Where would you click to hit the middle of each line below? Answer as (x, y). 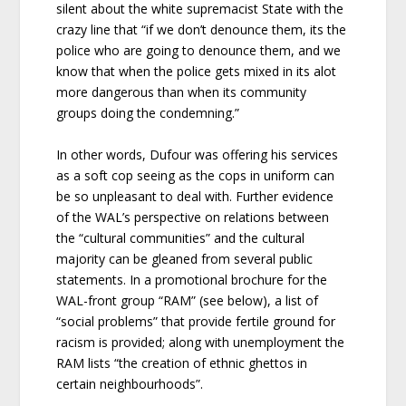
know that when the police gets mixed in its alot (197, 72)
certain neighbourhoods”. (130, 383)
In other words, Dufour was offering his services (198, 154)
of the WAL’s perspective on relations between (193, 217)
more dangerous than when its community (182, 92)
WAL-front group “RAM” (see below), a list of (188, 300)
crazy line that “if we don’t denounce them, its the (202, 30)
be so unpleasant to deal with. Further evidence (195, 196)
